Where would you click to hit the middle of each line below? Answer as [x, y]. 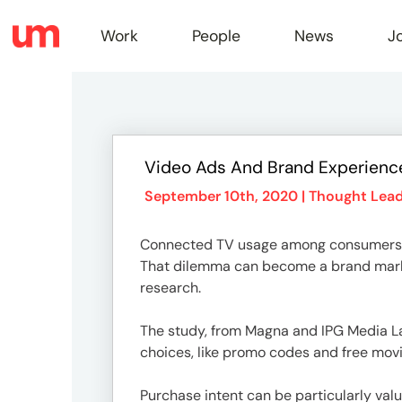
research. [170, 288]
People [216, 36]
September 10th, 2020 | [227, 196]
